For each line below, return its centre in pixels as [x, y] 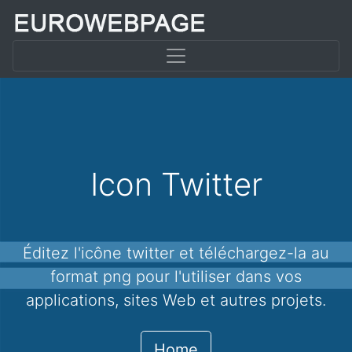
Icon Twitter [176, 184]
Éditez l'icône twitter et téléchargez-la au [27, 253]
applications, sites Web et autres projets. [176, 300]
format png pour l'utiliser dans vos [176, 277]
